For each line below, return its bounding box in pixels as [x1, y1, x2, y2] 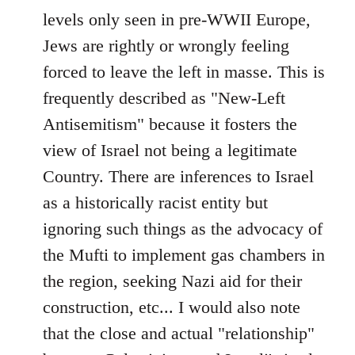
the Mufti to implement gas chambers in [43, 245, 325, 265]
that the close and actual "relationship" [43, 323, 315, 344]
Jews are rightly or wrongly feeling [43, 36, 289, 56]
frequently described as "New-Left [43, 88, 285, 109]
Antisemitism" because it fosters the [43, 114, 297, 135]
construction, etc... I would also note [43, 297, 300, 318]
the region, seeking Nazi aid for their [43, 271, 302, 292]
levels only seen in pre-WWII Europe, [43, 10, 311, 30]
